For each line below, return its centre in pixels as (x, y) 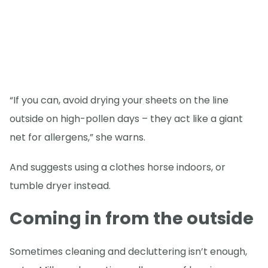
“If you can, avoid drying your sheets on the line (119, 100)
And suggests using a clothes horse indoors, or (118, 167)
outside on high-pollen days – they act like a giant (126, 119)
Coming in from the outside (132, 218)
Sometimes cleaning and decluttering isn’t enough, (128, 251)
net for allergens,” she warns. (77, 138)
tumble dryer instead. (60, 186)
